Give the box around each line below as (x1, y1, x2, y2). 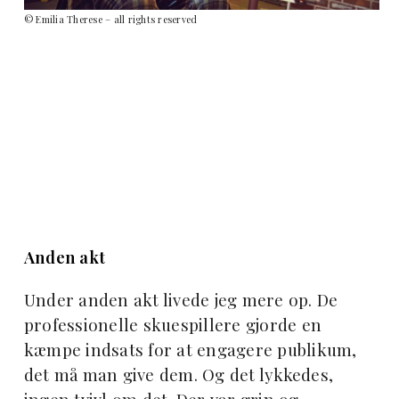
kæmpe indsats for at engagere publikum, (23, 338, 357, 362)
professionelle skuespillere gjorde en (23, 313, 322, 337)
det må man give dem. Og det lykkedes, (23, 363, 334, 387)
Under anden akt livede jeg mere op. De (23, 289, 338, 312)
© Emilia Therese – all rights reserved (23, 12, 198, 27)
